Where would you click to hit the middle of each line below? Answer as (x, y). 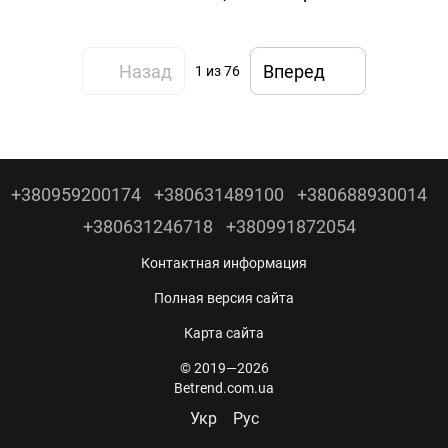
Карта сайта (224, 333)
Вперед (294, 71)
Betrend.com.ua (224, 388)
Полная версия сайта (224, 298)
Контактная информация (224, 263)
